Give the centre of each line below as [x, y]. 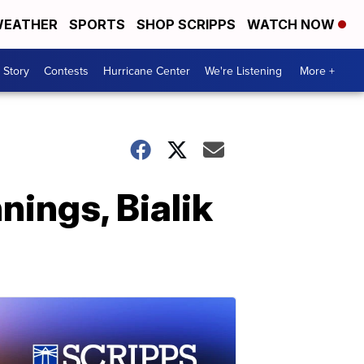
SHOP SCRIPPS [186, 24]
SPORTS [97, 24]
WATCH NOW [292, 24]
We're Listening [243, 70]
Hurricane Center [147, 70]
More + [317, 70]
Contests [66, 70]
